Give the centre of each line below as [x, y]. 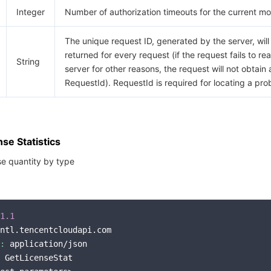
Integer [31, 12]
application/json [46, 244]
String [28, 61]
